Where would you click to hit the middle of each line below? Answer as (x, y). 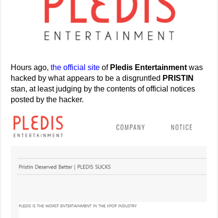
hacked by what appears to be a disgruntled (87, 78)
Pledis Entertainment (149, 67)
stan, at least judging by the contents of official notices (103, 89)
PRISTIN (178, 78)
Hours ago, (30, 67)
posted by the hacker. (47, 100)
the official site (74, 67)
